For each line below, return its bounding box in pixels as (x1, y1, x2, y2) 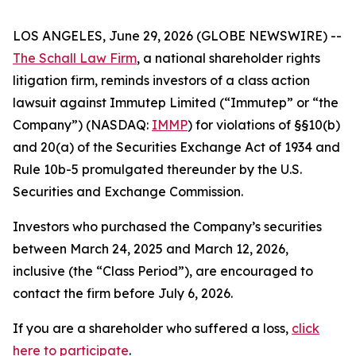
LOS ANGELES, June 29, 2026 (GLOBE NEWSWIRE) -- (13, 28, 342, 44)
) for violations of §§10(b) (188, 117, 340, 133)
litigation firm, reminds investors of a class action (13, 72, 310, 88)
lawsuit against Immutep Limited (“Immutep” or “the (13, 95, 339, 110)
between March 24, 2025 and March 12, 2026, (13, 241, 288, 257)
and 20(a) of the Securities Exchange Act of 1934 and (13, 139, 340, 155)
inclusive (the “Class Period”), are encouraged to (13, 263, 313, 279)
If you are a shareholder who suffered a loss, (13, 320, 292, 336)
